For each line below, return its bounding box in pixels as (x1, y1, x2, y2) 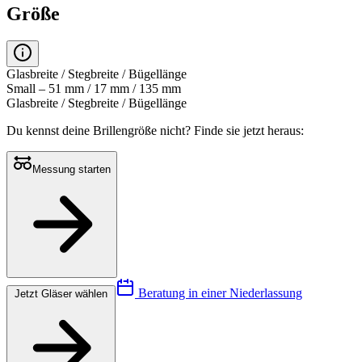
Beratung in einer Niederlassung (135, 286, 302, 301)
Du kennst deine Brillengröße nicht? (6, 124, 194, 138)
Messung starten (32, 163, 111, 176)
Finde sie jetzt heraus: (194, 124, 304, 138)
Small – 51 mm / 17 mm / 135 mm (6, 82, 181, 96)
